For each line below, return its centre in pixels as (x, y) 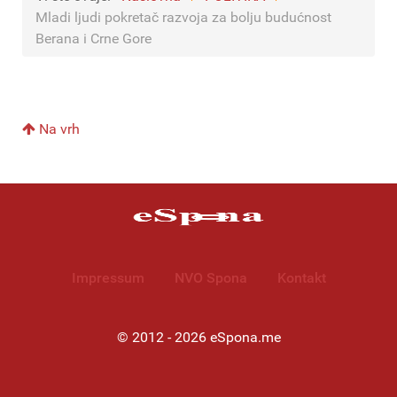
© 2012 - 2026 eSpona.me (198, 337)
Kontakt (301, 278)
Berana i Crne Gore (97, 38)
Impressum (108, 278)
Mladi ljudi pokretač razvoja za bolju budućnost (183, 17)
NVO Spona (210, 278)
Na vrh (58, 128)
